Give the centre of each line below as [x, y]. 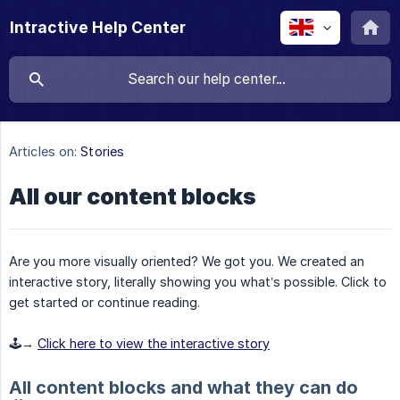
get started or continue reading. [104, 303]
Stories [103, 152]
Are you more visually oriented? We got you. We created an [187, 262]
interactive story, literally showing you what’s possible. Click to [198, 282]
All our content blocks [133, 197]
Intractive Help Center [98, 27]
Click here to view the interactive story [154, 344]
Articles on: [43, 152]
